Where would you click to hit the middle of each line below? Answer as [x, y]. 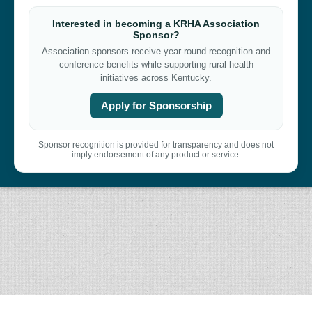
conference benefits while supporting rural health [156, 64]
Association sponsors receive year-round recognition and [156, 51]
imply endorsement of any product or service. [156, 154]
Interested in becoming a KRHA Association [156, 23]
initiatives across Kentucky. [156, 77]
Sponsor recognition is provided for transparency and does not [156, 145]
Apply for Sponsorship [156, 105]
